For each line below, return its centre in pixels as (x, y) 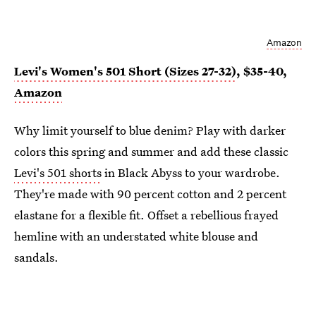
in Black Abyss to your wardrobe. (191, 173)
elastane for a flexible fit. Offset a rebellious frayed (146, 215)
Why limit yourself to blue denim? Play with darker (150, 130)
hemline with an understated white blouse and (136, 236)
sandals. (36, 257)
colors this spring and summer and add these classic (151, 152)
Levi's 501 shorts (58, 173)
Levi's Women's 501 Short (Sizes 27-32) (125, 71)
